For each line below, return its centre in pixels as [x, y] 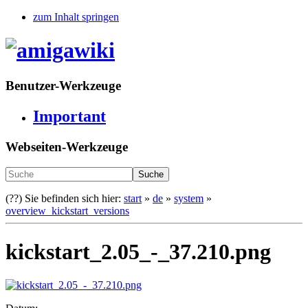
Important [69, 116]
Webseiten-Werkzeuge [67, 146]
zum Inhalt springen [76, 17]
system [189, 199]
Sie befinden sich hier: [74, 199]
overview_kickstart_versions [67, 211]
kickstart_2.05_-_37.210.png [138, 251]
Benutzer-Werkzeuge [63, 85]
